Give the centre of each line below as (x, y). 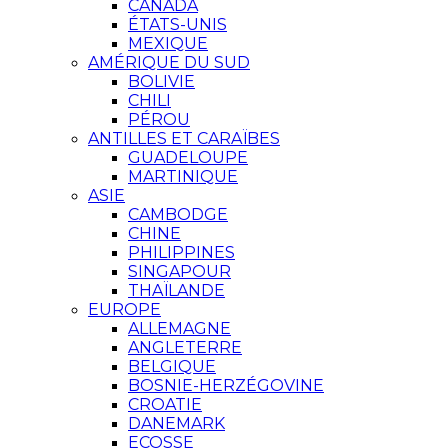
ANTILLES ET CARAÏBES (184, 138)
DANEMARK (176, 423)
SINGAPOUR (179, 271)
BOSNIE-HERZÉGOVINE (226, 385)
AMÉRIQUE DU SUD (169, 62)
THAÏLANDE (176, 290)
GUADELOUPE (188, 157)
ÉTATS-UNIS (177, 24)
